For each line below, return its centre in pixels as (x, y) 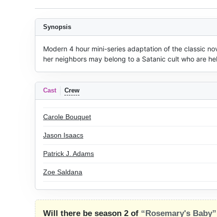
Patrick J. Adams (69, 154)
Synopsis (57, 27)
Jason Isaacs (63, 135)
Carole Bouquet (67, 117)
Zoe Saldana (63, 172)
